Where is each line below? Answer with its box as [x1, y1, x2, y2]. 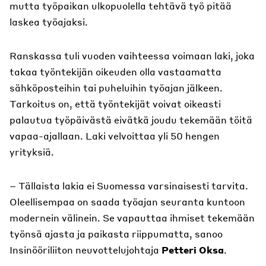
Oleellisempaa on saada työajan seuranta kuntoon [9, 195, 245, 208]
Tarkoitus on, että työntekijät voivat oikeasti [9, 97, 221, 110]
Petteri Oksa [161, 243, 224, 256]
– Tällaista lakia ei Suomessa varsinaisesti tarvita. [9, 179, 248, 192]
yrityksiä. [9, 145, 54, 158]
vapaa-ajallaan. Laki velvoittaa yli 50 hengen [9, 129, 220, 142]
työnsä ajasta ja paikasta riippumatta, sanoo [9, 227, 223, 240]
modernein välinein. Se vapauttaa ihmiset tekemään [9, 211, 255, 224]
